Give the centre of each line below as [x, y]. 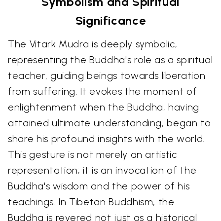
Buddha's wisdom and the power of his [99, 186]
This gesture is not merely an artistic [92, 154]
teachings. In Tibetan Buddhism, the [91, 202]
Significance [110, 20]
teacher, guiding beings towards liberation [107, 75]
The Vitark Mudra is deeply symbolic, [93, 44]
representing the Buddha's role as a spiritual [110, 59]
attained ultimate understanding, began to [110, 123]
